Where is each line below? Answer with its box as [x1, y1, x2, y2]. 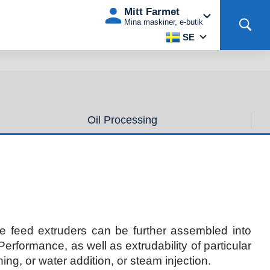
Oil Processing [87, 113, 158, 126]
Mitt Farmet [124, 5, 180, 17]
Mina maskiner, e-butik [124, 17, 203, 27]
